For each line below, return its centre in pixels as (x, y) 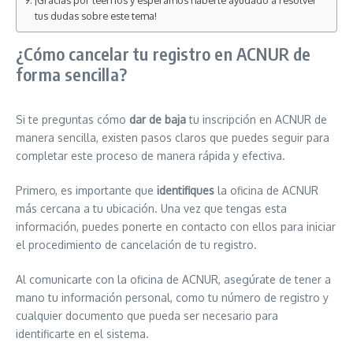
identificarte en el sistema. (82, 334)
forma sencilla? (71, 74)
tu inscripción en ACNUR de (256, 119)
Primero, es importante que (86, 190)
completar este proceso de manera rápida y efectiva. (150, 156)
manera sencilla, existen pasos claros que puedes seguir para (173, 137)
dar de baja (158, 119)
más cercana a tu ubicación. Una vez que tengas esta (151, 208)
